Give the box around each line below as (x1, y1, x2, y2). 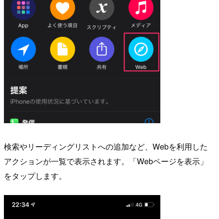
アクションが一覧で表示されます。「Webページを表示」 (4, 155, 208, 167)
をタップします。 (4, 170, 66, 181)
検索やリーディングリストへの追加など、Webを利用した (4, 140, 208, 152)
